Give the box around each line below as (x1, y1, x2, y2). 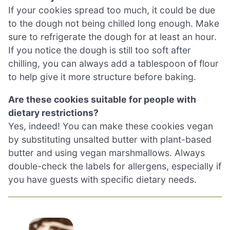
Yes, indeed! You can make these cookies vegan (8, 120, 213, 131)
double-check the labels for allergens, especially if (8, 160, 221, 171)
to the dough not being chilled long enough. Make (8, 17, 219, 29)
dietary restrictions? (8, 107, 99, 118)
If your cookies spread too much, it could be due (8, 4, 215, 15)
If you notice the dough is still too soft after (8, 44, 191, 55)
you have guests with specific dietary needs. (8, 174, 197, 185)
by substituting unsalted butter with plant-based (8, 133, 212, 145)
